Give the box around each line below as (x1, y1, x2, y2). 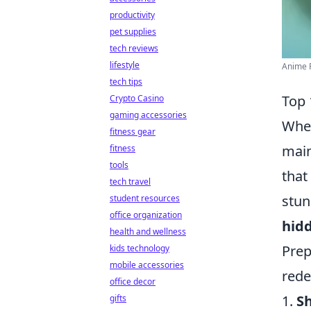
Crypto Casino (110, 92, 164, 104)
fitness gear (110, 126, 155, 137)
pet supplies (110, 26, 156, 37)
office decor (110, 276, 155, 287)
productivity (110, 9, 155, 21)
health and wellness (110, 226, 186, 237)
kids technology (110, 242, 169, 254)
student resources (110, 192, 180, 204)
